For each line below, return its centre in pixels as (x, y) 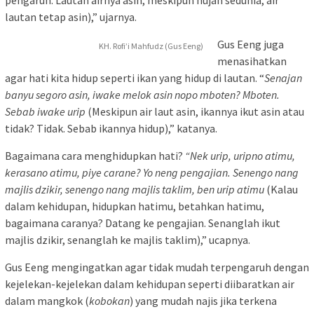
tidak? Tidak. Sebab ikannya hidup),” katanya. (111, 128)
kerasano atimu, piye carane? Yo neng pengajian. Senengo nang (152, 172)
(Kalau (281, 189)
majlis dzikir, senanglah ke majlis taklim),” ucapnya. (128, 239)
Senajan (283, 77)
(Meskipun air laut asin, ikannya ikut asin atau (195, 111)
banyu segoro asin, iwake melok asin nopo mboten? (123, 94)
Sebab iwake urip (45, 111)
